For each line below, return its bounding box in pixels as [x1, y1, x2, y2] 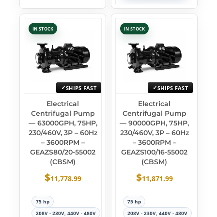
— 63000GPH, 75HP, [28, 119, 97, 127]
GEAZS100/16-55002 [121, 148, 187, 156]
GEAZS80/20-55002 [30, 148, 95, 156]
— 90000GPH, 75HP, [120, 119, 189, 127]
